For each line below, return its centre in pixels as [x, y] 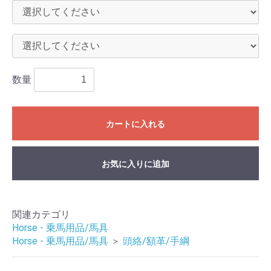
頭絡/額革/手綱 [156, 241]
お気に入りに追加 [135, 164]
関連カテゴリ [41, 214]
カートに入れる [135, 124]
